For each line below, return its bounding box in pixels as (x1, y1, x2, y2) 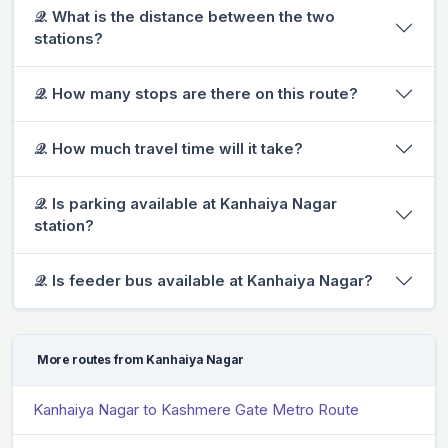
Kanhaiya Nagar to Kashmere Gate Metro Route (33, 399, 359, 419)
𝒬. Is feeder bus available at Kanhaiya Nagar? (34, 270, 373, 290)
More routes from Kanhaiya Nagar (37, 351, 245, 367)
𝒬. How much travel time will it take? (34, 138, 303, 158)
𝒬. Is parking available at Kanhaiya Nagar (34, 193, 337, 213)
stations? (34, 28, 103, 48)
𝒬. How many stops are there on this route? (34, 83, 358, 103)
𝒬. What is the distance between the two (34, 6, 335, 26)
